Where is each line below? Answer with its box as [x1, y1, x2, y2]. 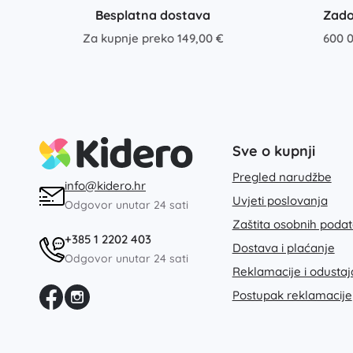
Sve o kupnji [232, 141, 315, 160]
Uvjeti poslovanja [232, 192, 328, 208]
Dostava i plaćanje [232, 240, 335, 255]
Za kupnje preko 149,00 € [82, 31, 224, 46]
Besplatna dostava [95, 6, 211, 23]
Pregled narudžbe [232, 169, 332, 184]
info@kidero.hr [65, 177, 146, 193]
